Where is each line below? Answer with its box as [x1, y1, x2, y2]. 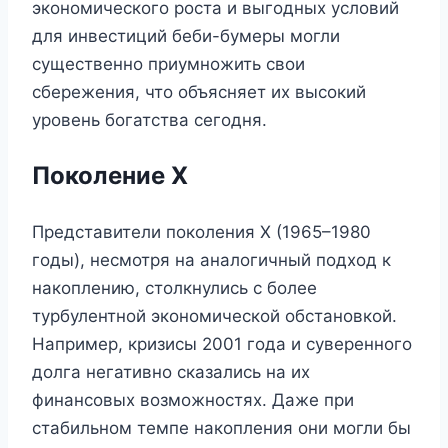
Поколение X [32, 160, 188, 190]
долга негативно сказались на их [32, 361, 310, 382]
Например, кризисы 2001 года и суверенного [32, 333, 412, 354]
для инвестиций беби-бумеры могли [32, 25, 340, 46]
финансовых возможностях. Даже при [32, 389, 354, 410]
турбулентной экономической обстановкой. [32, 305, 397, 326]
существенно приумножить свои [32, 53, 305, 74]
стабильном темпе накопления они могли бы [32, 417, 411, 438]
